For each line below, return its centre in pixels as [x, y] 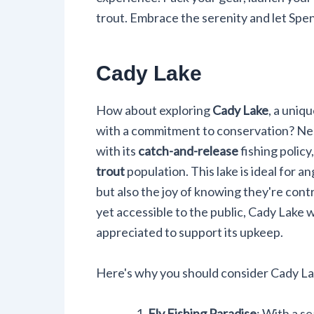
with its [117, 150]
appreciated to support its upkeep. [190, 232]
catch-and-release [188, 150]
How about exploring [154, 110]
